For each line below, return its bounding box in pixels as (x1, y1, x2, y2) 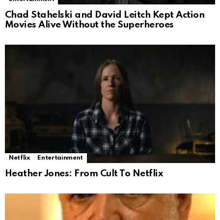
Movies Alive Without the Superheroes (5, 20, 174, 29)
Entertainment (37, 154, 83, 161)
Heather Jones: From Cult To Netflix (5, 168, 163, 178)
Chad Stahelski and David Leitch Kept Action (5, 10, 205, 20)
